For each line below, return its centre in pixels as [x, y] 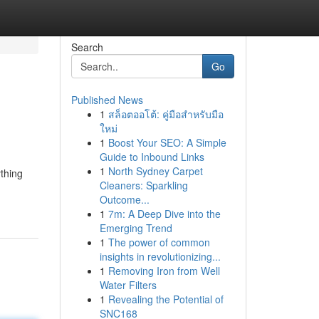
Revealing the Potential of [166, 299]
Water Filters [128, 285]
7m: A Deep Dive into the [164, 214]
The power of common [159, 242]
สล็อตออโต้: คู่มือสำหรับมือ [166, 114]
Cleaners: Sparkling [143, 185]
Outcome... [124, 199]
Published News [107, 100]
